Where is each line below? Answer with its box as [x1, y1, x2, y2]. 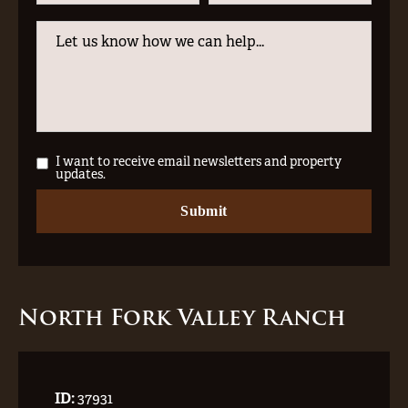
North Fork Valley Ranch [18, 301, 346, 334]
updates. [56, 166, 106, 182]
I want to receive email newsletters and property [56, 153, 342, 169]
